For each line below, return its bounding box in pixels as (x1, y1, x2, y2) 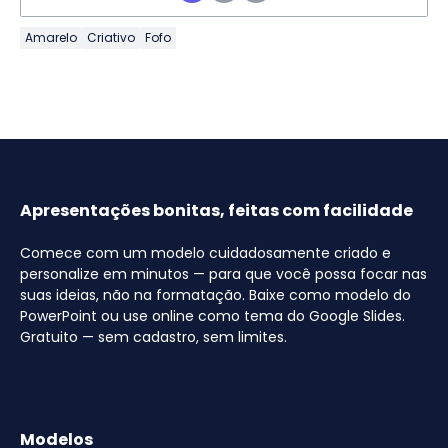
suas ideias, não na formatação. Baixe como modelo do (20, 284, 411, 305)
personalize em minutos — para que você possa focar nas (20, 263, 427, 284)
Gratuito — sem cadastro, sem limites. (20, 326, 287, 347)
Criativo (87, 28, 135, 46)
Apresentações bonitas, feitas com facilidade (20, 198, 413, 222)
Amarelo (25, 28, 77, 46)
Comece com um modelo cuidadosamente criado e (20, 242, 391, 263)
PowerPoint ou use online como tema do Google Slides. (20, 305, 405, 326)
